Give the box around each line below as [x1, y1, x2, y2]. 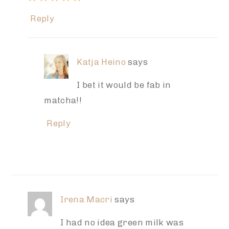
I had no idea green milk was [60, 217, 184, 227]
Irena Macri [60, 194, 113, 204]
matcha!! [44, 95, 82, 105]
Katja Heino [77, 56, 126, 67]
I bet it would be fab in [77, 79, 171, 90]
